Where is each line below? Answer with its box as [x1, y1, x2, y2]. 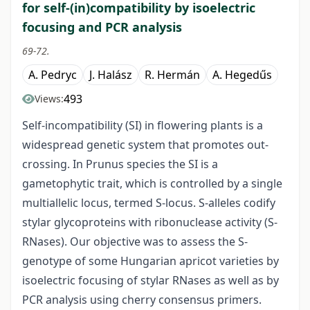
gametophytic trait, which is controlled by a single [22, 176, 282, 192]
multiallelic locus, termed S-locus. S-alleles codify [22, 195, 275, 211]
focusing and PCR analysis [22, 19, 182, 36]
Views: [35, 92, 64, 106]
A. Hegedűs [212, 67, 272, 83]
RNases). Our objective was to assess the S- [22, 234, 248, 250]
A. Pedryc [28, 67, 77, 83]
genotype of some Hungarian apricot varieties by [22, 253, 279, 269]
